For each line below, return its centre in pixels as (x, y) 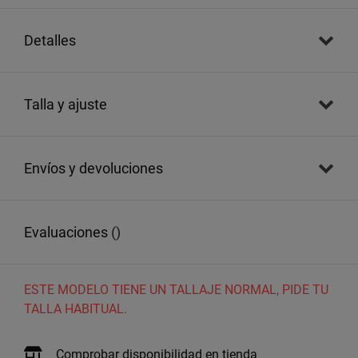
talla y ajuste (70, 104)
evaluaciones (70, 232)
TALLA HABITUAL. (76, 308)
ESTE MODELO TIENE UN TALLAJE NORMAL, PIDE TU (176, 289)
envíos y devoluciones (97, 168)
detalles (55, 40)
